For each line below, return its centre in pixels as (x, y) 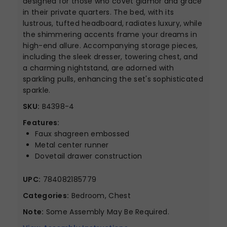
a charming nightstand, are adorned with (99, 68)
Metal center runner (72, 145)
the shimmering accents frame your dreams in (110, 34)
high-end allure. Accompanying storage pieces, (110, 45)
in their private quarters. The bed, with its (99, 12)
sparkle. (37, 90)
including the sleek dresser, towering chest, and (110, 56)
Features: (41, 122)
